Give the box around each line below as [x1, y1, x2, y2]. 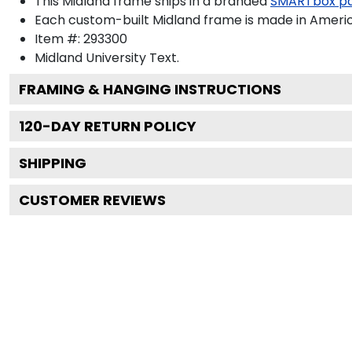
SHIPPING [19, 152, 86, 173]
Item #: [35, 29, 83, 48]
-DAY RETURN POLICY [42, 115, 196, 136]
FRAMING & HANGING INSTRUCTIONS [19, 79, 281, 99]
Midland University [35, 48, 146, 67]
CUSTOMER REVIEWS [19, 189, 166, 210]
